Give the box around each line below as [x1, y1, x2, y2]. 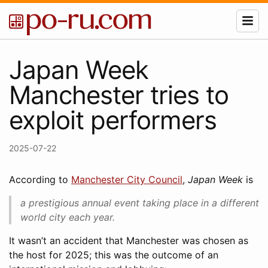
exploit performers [9, 105, 217, 135]
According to [9, 173, 71, 185]
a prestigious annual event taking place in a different [20, 197, 259, 209]
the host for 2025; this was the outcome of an [9, 249, 218, 261]
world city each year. [20, 211, 115, 223]
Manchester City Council [71, 173, 182, 185]
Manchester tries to [9, 80, 229, 110]
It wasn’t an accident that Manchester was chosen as [9, 234, 248, 246]
